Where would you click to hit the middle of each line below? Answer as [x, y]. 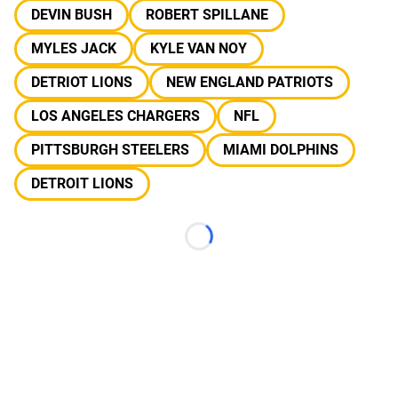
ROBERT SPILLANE [207, 15]
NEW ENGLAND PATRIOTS [250, 82]
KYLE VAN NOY [199, 48]
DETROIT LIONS [82, 183]
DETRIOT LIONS [82, 82]
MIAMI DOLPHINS [281, 150]
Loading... [229, 245]
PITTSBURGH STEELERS [110, 150]
